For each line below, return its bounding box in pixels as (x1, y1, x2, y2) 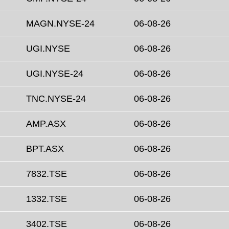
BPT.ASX (26, 144, 64, 154)
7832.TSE (26, 169, 67, 179)
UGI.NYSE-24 (26, 68, 83, 79)
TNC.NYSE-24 (26, 94, 86, 104)
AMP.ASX (26, 119, 66, 129)
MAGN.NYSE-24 (26, 18, 95, 29)
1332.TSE (26, 194, 67, 204)
